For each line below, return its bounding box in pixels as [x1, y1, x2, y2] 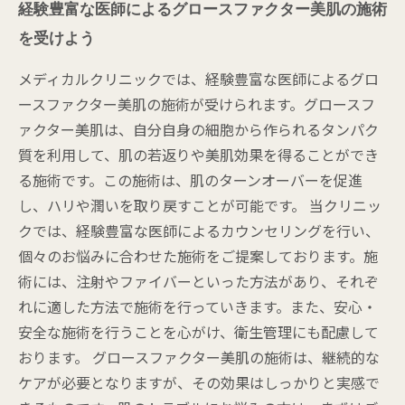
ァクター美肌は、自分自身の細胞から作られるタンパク [18, 118, 379, 140]
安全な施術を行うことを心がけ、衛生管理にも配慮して [18, 321, 379, 343]
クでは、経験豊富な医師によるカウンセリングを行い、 [18, 220, 380, 241]
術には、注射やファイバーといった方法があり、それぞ [18, 270, 379, 292]
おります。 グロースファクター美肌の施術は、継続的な [18, 346, 380, 368]
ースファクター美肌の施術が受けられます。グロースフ [18, 93, 375, 115]
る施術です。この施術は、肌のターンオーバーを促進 [18, 169, 363, 191]
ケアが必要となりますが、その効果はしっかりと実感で [18, 372, 380, 393]
